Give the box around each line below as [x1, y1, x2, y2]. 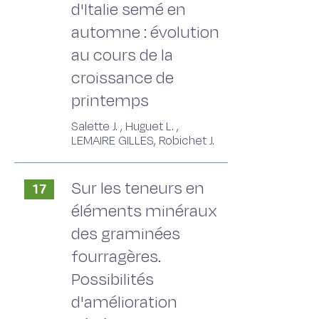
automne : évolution [71, 21, 219, 44]
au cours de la [71, 43, 173, 67]
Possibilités [71, 268, 154, 291]
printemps [71, 89, 149, 113]
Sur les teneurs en [71, 177, 204, 200]
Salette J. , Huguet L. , [71, 118, 179, 135]
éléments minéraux [71, 199, 217, 223]
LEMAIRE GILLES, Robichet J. [71, 132, 214, 150]
